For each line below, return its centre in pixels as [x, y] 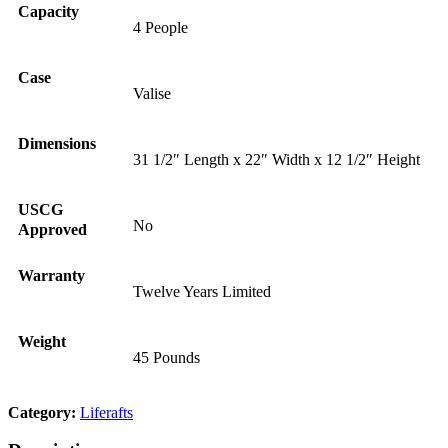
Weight [42, 341]
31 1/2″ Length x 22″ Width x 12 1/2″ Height [277, 159]
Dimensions [57, 143]
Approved [52, 229]
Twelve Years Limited [202, 291]
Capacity [48, 11]
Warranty [51, 275]
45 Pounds [167, 357]
